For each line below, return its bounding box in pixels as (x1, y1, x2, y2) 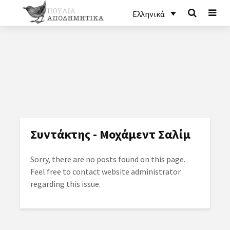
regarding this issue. (30, 178, 101, 189)
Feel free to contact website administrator (30, 166, 181, 177)
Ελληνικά (132, 9, 165, 20)
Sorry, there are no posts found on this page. (30, 154, 185, 164)
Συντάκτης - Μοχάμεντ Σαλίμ (30, 126, 190, 142)
